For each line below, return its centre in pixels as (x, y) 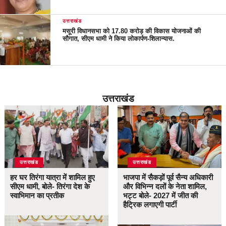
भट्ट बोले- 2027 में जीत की (161, 195)
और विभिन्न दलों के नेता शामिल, (165, 186)
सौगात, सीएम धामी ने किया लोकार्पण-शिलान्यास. (119, 38)
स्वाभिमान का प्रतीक (37, 195)
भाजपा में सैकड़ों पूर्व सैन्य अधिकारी (168, 177)
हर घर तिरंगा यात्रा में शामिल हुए (53, 177)
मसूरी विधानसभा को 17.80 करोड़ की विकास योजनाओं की (132, 31)
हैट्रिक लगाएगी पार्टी (150, 204)
